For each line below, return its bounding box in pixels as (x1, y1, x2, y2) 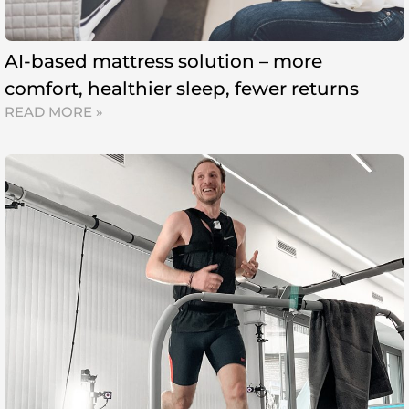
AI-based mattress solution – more (5, 50, 322, 73)
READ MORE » (5, 103, 103, 121)
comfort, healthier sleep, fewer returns (5, 78, 359, 100)
